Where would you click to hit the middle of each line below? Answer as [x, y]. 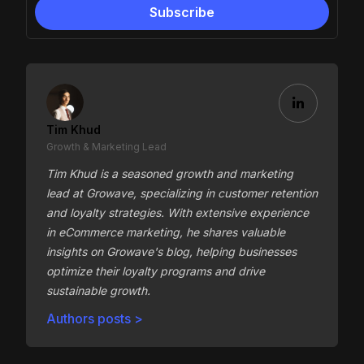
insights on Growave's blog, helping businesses [171, 252]
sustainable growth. [98, 291]
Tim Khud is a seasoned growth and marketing [170, 174]
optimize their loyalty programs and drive [156, 271]
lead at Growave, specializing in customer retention [182, 193]
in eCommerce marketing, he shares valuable [166, 232]
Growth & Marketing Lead [106, 147]
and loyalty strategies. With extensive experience [178, 213]
